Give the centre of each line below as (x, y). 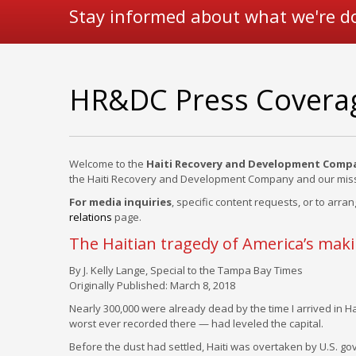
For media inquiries (120, 202)
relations (91, 217)
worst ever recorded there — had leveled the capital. (196, 323)
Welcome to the (108, 164)
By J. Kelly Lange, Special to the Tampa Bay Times (186, 270)
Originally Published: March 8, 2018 (152, 285)
